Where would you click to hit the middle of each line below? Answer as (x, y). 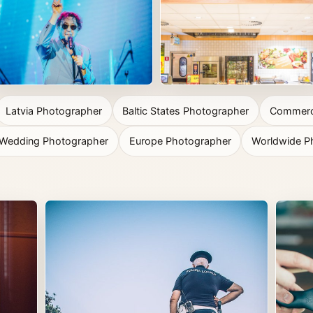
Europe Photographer (180, 141)
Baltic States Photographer (186, 110)
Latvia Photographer (53, 110)
